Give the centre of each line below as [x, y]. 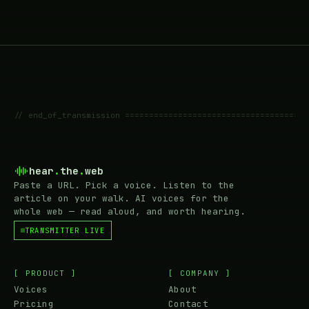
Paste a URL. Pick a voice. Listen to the [124, 185]
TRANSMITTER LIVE [64, 230]
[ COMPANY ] [200, 273]
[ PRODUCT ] [46, 273]
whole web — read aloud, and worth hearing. [130, 211]
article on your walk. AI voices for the [121, 198]
